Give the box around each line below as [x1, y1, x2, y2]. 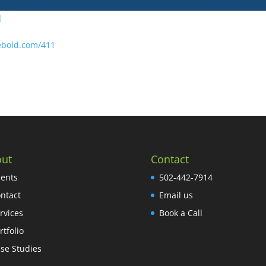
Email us [159, 189, 193, 201]
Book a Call [159, 207, 202, 219]
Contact [150, 152, 189, 167]
